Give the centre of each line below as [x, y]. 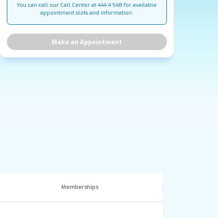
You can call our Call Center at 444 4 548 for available [87, 5]
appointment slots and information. [87, 13]
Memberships [80, 187]
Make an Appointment [87, 42]
